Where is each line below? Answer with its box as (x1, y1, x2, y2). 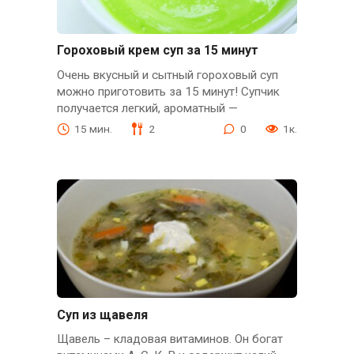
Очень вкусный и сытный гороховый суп (56, 67, 278, 82)
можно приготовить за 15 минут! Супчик (56, 84, 280, 99)
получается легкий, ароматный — (56, 100, 238, 115)
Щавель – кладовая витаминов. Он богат (56, 331, 283, 346)
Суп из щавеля (56, 307, 148, 322)
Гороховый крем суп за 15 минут (56, 43, 258, 58)
